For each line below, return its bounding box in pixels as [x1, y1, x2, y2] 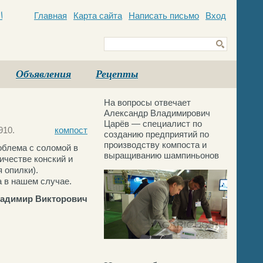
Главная [34, 11, 67, 21]
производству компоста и [104, 140, 207, 150]
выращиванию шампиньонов [104, 150, 219, 160]
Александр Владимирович [104, 108, 210, 118]
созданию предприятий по [104, 129, 209, 139]
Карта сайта [73, 11, 122, 21]
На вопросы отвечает [104, 97, 191, 107]
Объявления [16, 68, 71, 80]
